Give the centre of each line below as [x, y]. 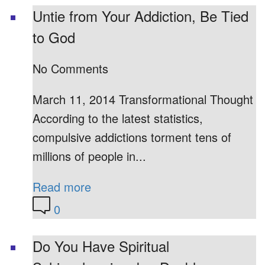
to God [54, 37]
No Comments [70, 69]
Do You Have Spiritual [101, 246]
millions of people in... [89, 156]
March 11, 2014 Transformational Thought [143, 99]
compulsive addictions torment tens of [132, 137]
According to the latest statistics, [118, 118]
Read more [62, 187]
